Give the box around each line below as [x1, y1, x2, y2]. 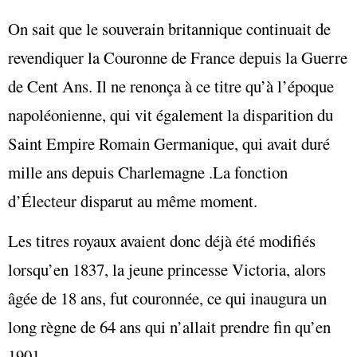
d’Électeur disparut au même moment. [8, 189, 257, 212]
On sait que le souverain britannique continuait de [8, 17, 331, 40]
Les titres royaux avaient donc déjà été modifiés [8, 229, 316, 253]
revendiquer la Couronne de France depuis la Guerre [8, 45, 347, 69]
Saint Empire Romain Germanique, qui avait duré [8, 131, 330, 155]
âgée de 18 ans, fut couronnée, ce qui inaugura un [8, 287, 327, 310]
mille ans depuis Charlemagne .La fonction [8, 160, 288, 183]
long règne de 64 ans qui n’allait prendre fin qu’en [8, 316, 331, 339]
